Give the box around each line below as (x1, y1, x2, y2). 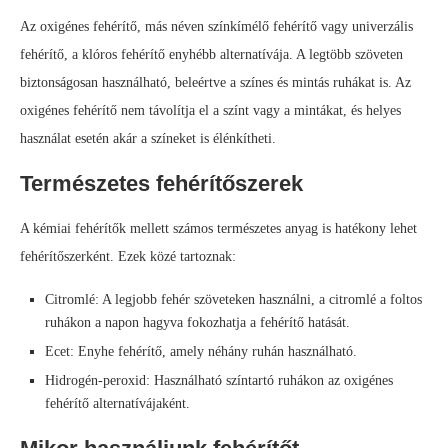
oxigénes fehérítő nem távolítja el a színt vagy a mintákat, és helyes (20, 103, 401, 119)
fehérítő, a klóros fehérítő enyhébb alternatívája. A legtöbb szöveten (20, 47, 403, 63)
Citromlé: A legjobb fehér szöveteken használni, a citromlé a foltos (45, 292, 422, 308)
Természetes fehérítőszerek (20, 171, 303, 197)
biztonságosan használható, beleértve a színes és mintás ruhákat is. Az (20, 75, 411, 91)
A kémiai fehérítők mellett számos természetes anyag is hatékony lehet (20, 221, 417, 237)
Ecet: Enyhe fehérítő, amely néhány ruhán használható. (45, 344, 357, 360)
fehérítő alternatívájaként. (45, 396, 190, 412)
